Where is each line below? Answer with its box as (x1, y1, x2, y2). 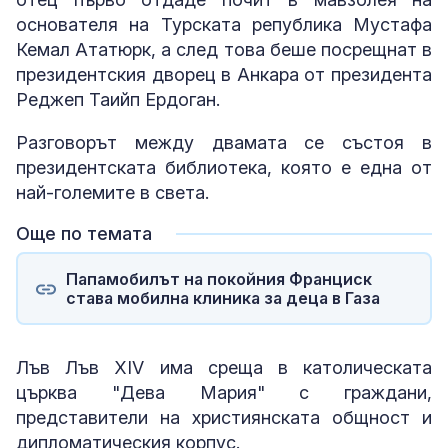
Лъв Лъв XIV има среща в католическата (16, 357, 432, 378)
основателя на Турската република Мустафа (16, 14, 432, 35)
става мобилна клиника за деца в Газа (65, 287, 380, 308)
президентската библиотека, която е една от (16, 157, 432, 178)
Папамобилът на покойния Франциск (65, 268, 372, 289)
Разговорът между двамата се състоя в (16, 132, 432, 153)
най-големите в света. (16, 182, 209, 203)
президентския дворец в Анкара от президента (16, 64, 432, 85)
